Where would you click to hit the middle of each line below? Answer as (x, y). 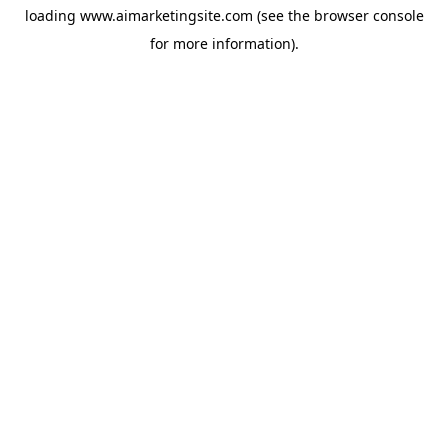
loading (52, 15)
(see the (281, 15)
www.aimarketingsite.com (166, 15)
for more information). (224, 43)
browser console (368, 15)
